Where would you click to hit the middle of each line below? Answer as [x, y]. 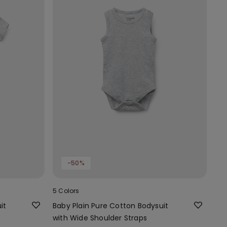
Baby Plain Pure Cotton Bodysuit [111, 205]
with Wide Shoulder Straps [100, 218]
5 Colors [66, 191]
